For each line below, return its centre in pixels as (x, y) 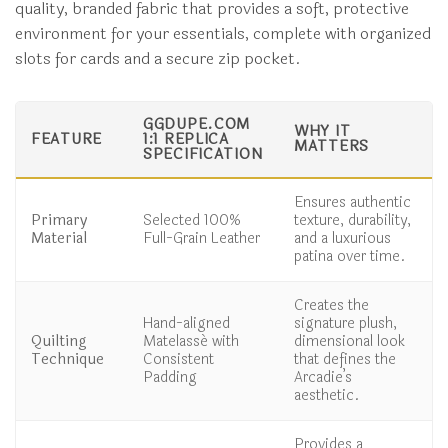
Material (59, 239)
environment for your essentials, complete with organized (223, 34)
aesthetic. (327, 396)
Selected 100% (192, 221)
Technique (67, 360)
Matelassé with (191, 342)
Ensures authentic (352, 203)
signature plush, (345, 324)
